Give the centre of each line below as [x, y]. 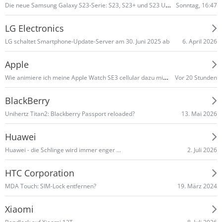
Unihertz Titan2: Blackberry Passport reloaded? [70, 114]
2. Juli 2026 [202, 150]
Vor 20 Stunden [196, 77]
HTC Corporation [40, 173]
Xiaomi [19, 209]
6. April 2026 [200, 41]
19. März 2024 [197, 186]
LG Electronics [34, 28]
